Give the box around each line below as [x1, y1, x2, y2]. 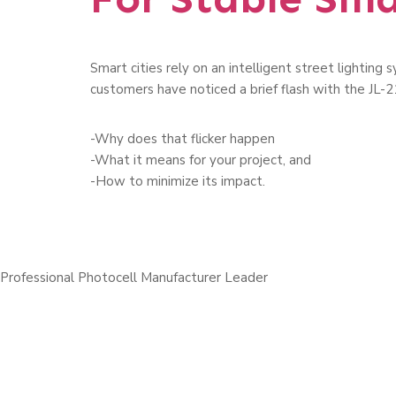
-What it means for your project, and [90, 151, 311, 169]
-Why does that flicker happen [90, 130, 275, 148]
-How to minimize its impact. [90, 172, 265, 190]
